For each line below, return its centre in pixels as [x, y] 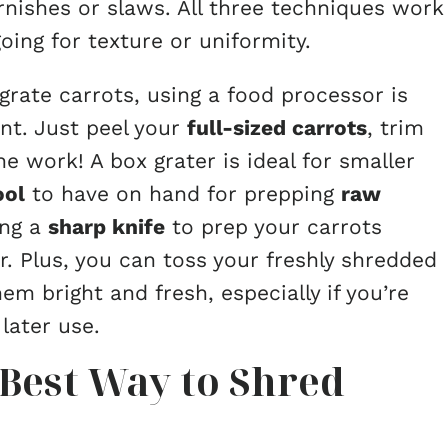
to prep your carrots [273, 226]
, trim [395, 127]
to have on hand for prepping [183, 193]
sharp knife [106, 226]
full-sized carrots [277, 127]
